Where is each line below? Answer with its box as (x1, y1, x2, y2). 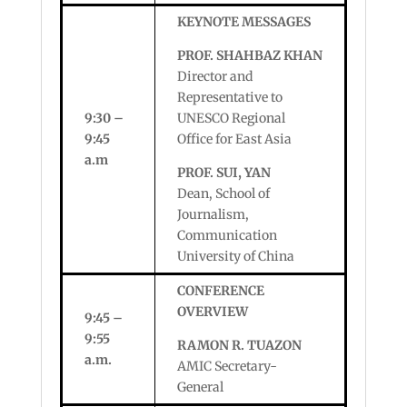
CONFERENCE (176, 283, 264, 299)
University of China (176, 248, 294, 264)
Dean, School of (176, 185, 270, 202)
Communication (176, 227, 277, 243)
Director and (176, 68, 253, 84)
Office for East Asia (176, 131, 292, 147)
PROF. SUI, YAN (176, 164, 271, 181)
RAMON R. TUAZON (176, 337, 302, 353)
